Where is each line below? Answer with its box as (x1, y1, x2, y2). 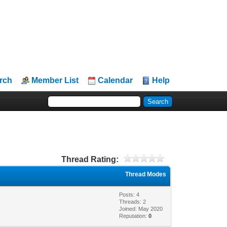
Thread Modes (125, 170, 167, 178)
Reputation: (119, 212, 149, 219)
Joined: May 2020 (119, 205, 163, 212)
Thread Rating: (61, 155, 119, 164)
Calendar (98, 76, 133, 85)
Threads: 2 (119, 198, 146, 205)
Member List (31, 76, 79, 85)
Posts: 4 (119, 191, 140, 198)
